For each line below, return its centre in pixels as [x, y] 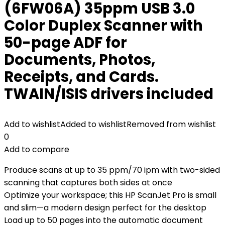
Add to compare [37, 149]
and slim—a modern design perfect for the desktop [105, 208]
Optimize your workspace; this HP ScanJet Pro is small [110, 195]
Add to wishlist [32, 124]
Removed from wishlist [171, 124]
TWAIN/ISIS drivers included [109, 94]
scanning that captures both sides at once [88, 183]
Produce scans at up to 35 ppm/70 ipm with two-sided [112, 170]
